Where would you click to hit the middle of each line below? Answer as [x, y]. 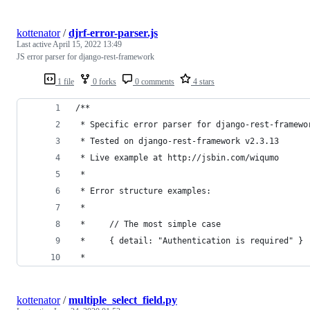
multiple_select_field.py [123, 300]
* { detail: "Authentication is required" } [189, 240]
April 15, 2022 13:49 [87, 44]
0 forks [103, 81]
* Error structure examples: [143, 191]
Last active [35, 44]
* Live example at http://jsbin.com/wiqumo [177, 157]
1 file [65, 81]
